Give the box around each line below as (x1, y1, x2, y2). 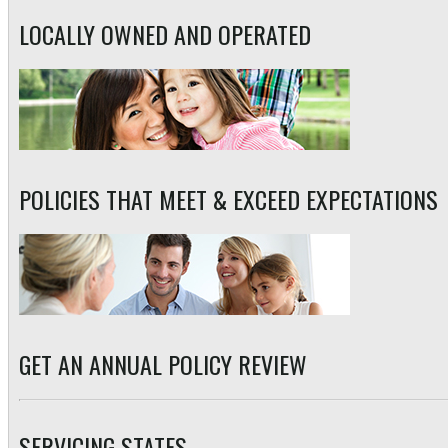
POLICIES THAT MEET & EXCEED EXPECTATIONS (19, 180, 438, 217)
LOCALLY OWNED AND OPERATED (19, 15, 311, 52)
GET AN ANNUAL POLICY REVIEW (19, 345, 307, 382)
